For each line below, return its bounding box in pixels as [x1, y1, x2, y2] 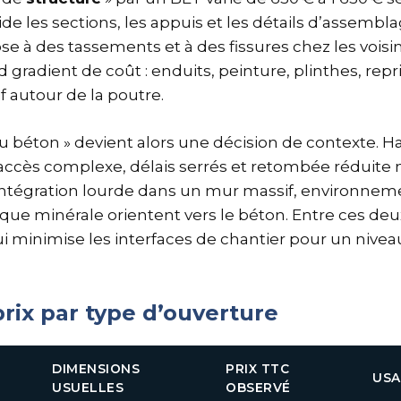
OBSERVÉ [226, 380, 291, 395]
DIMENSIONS [52, 362, 140, 376]
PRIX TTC [226, 362, 289, 376]
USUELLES [52, 380, 124, 395]
